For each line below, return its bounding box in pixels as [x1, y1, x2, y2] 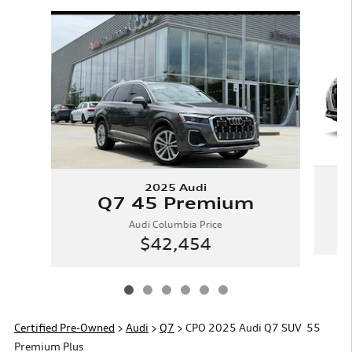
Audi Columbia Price [128, 218, 222, 230]
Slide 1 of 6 [13, 11, 84, 27]
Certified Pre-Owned [14, 320, 115, 334]
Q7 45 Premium [97, 192, 254, 213]
